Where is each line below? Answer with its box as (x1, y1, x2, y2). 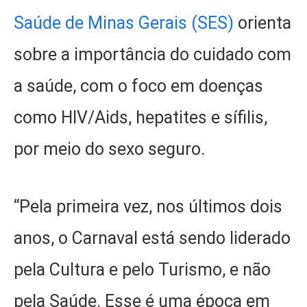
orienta (234, 12, 291, 33)
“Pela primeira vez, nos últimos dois (14, 197, 282, 217)
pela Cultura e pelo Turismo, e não (14, 260, 271, 280)
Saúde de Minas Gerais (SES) (14, 12, 234, 33)
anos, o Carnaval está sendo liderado (14, 228, 291, 249)
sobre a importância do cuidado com (14, 44, 291, 64)
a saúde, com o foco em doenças (14, 75, 263, 96)
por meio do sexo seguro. (14, 138, 205, 159)
